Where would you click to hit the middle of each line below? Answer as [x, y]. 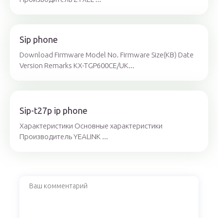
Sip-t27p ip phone [54, 110]
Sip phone [39, 39]
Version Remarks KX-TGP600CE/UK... [77, 65]
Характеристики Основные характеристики [91, 126]
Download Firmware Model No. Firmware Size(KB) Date [107, 55]
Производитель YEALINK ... [64, 136]
